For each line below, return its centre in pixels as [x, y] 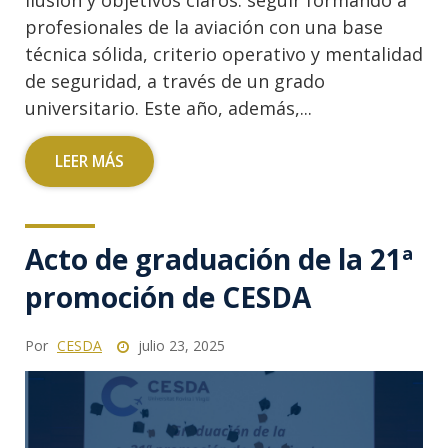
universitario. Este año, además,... [168, 108]
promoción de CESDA [168, 297]
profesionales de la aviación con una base [204, 27]
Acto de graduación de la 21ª [219, 259]
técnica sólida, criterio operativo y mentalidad [224, 54]
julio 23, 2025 [179, 346]
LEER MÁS [89, 162]
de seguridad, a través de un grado [175, 81]
